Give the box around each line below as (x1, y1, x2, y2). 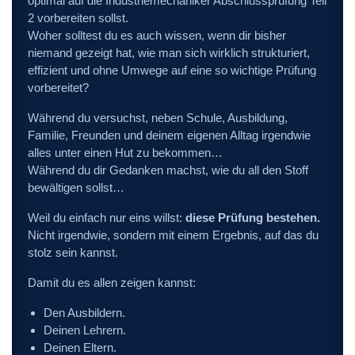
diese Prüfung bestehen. (185, 211, 320, 224)
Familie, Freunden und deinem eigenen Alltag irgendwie (28, 128, 311, 142)
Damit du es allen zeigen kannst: (28, 276, 196, 289)
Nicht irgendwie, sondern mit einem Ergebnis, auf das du (28, 228, 319, 242)
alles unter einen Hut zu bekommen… (28, 146, 223, 159)
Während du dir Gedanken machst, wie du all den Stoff (28, 163, 308, 177)
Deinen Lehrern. (44, 323, 126, 337)
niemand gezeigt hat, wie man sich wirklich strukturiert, (28, 46, 310, 59)
